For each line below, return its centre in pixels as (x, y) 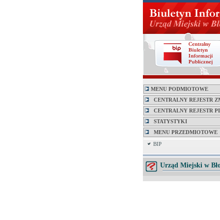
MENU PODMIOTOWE (179, 89)
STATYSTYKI (168, 122)
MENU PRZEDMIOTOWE (183, 132)
